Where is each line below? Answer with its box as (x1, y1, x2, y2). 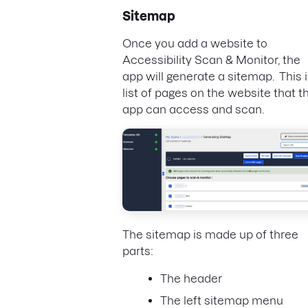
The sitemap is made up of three (122, 228, 298, 241)
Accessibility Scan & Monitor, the (122, 53, 300, 66)
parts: (122, 245, 156, 258)
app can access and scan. (122, 102, 267, 115)
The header (160, 272, 222, 285)
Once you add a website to (122, 36, 267, 49)
